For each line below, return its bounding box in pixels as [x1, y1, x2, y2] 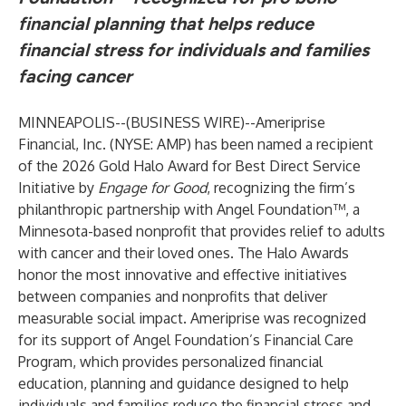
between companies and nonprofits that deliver [18, 287, 327, 305]
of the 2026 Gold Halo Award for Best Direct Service [18, 157, 361, 175]
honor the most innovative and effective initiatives [18, 266, 347, 284]
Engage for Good [98, 179, 207, 197]
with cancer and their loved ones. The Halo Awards [18, 244, 349, 262]
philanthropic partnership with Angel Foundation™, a [18, 200, 360, 218]
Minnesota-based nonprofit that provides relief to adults [18, 222, 385, 240]
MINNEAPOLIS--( [18, 113, 130, 131]
